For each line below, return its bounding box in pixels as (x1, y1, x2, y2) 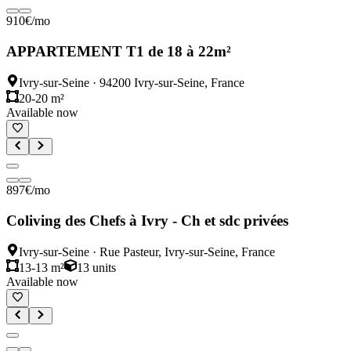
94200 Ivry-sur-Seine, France (100, 76, 244, 90)
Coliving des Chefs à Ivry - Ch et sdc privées (6, 212, 288, 229)
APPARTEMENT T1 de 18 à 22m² (6, 42, 231, 60)
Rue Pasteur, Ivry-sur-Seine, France (100, 245, 275, 259)
